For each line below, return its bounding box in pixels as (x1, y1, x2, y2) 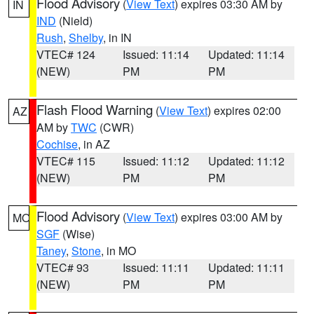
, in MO (101, 243, 136, 259)
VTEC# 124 (36, 46, 95, 62)
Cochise (36, 136, 78, 152)
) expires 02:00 (207, 102, 281, 118)
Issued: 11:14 (122, 46, 189, 62)
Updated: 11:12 (208, 153, 285, 169)
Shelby (69, 29, 103, 46)
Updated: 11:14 (208, 46, 285, 62)
